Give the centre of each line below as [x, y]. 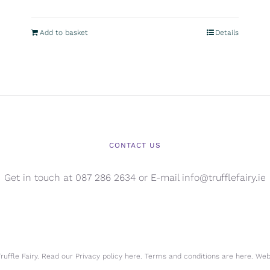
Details [227, 33]
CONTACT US [135, 146]
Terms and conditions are [189, 256]
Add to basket [64, 33]
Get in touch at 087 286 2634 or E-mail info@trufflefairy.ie [135, 178]
